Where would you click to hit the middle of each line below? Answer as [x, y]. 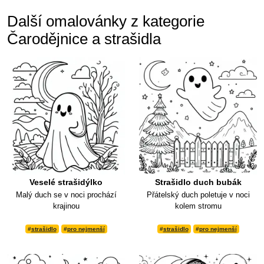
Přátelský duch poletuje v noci [198, 195]
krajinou [66, 206]
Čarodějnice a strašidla [84, 39]
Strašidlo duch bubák [198, 182]
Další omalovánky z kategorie [106, 22]
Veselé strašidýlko [66, 182]
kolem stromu [198, 206]
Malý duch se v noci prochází [66, 195]
